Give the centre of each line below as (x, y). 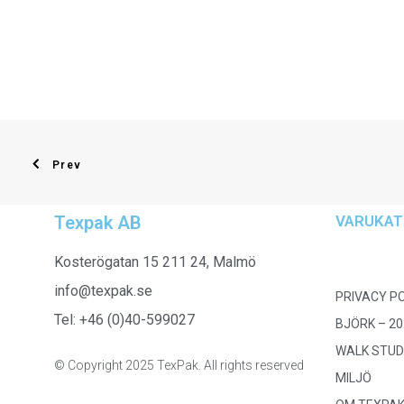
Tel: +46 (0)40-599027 (124, 320)
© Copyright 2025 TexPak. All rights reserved (179, 365)
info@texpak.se (103, 291)
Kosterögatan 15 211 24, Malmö (155, 262)
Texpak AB (98, 223)
